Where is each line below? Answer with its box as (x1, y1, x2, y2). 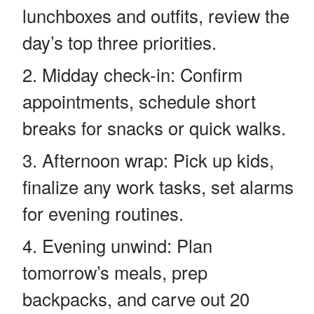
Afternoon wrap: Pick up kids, (42, 146, 274, 172)
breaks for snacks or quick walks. (22, 114, 286, 140)
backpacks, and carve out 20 (22, 285, 250, 311)
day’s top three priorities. (22, 29, 217, 55)
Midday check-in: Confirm (42, 61, 243, 87)
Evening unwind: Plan (42, 232, 212, 258)
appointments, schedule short (22, 88, 256, 114)
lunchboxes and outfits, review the (22, 2, 289, 28)
